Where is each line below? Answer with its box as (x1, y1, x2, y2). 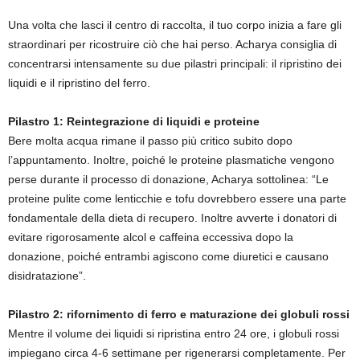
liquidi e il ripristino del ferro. (8, 76, 150, 90)
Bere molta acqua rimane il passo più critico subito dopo (8, 134, 292, 148)
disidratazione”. (8, 269, 86, 283)
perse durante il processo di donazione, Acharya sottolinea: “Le (8, 173, 329, 186)
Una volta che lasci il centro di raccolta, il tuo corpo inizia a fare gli (8, 18, 342, 32)
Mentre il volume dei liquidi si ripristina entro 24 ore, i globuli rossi (8, 327, 339, 341)
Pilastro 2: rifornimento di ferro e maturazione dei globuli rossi (8, 308, 350, 321)
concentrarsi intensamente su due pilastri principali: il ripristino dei (8, 57, 342, 71)
